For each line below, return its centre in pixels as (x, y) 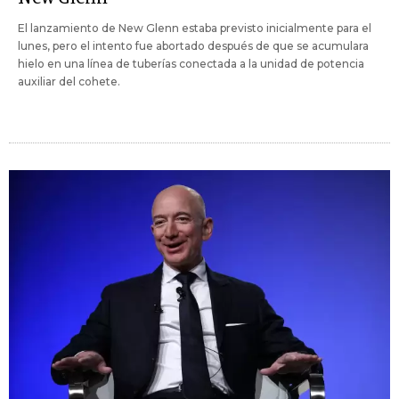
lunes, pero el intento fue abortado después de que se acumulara (193, 46)
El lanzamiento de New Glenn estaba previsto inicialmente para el (195, 28)
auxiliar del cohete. (69, 81)
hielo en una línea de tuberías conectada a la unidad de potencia (191, 64)
